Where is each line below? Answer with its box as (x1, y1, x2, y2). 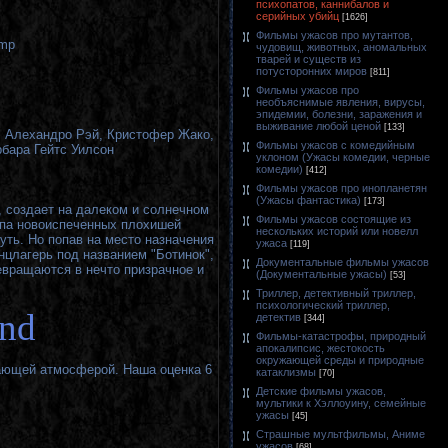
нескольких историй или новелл (256, 225, 418, 237)
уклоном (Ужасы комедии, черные (256, 151, 430, 163)
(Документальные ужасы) (256, 268, 387, 280)
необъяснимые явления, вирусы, (256, 96, 425, 108)
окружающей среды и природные (256, 354, 424, 366)
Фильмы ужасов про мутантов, (256, 29, 413, 41)
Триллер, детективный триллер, (256, 287, 416, 299)
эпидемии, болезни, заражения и (256, 108, 422, 120)
